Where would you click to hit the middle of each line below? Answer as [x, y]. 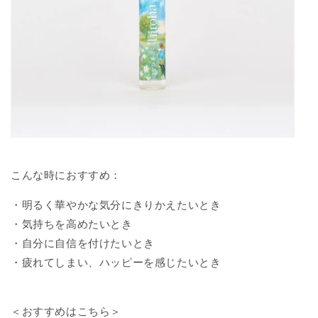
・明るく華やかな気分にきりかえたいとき [116, 204]
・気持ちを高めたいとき [72, 224]
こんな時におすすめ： [66, 175]
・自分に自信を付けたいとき [83, 243]
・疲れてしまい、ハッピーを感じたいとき [116, 262]
